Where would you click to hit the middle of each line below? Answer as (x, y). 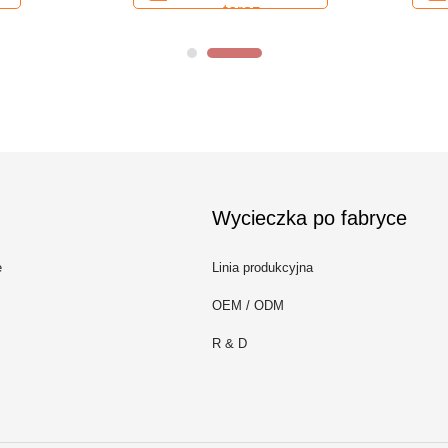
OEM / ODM (248, 305)
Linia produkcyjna (262, 267)
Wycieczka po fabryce (309, 218)
